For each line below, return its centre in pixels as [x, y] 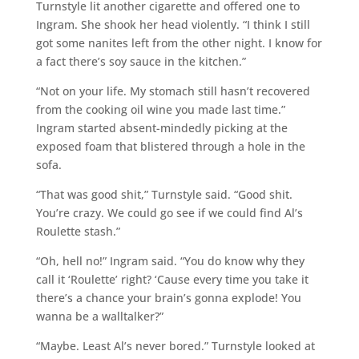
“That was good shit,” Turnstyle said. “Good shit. [164, 194]
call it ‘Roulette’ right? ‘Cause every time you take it [172, 279]
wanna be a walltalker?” [99, 316]
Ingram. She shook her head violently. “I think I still [173, 24]
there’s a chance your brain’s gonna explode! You [168, 297]
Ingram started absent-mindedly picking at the [161, 127]
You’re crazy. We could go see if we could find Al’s [169, 212]
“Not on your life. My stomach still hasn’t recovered [173, 91]
